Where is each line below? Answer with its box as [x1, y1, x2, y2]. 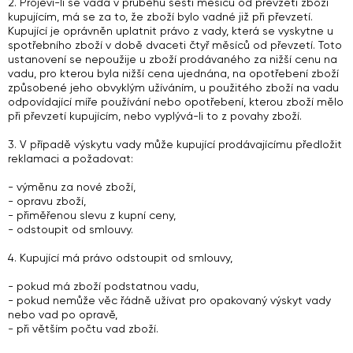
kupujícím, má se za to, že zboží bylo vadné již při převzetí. [8, 10, 313, 23]
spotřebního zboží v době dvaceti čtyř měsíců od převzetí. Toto [8, 39, 342, 51]
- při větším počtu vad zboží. [8, 322, 158, 335]
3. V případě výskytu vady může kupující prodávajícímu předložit [8, 138, 342, 150]
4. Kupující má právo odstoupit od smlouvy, [8, 251, 232, 264]
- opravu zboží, [8, 195, 86, 207]
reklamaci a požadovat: [8, 152, 133, 165]
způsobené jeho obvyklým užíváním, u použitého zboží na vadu [8, 81, 339, 94]
